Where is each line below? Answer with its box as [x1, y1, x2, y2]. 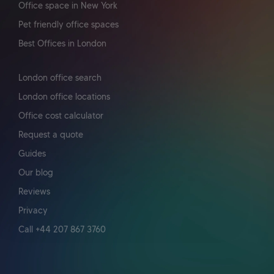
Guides [18, 148, 46, 160]
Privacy [18, 205, 48, 217]
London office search [18, 72, 102, 84]
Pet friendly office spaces [18, 19, 119, 31]
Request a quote [18, 129, 83, 141]
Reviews [18, 186, 50, 198]
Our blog [18, 167, 53, 179]
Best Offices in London [18, 38, 106, 50]
